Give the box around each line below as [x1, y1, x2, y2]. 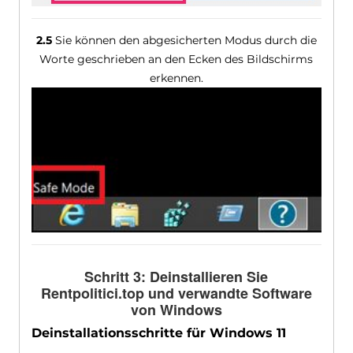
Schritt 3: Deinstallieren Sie [84, 266, 269, 287]
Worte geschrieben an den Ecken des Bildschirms [39, 52, 314, 67]
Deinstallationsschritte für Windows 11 [31, 325, 286, 340]
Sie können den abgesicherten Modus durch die [51, 33, 317, 48]
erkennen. [149, 71, 203, 86]
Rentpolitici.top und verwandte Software [40, 282, 312, 303]
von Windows [130, 299, 222, 320]
